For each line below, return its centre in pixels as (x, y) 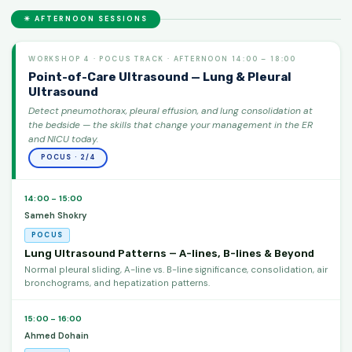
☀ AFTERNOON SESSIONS (86, 18)
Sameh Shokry (55, 215)
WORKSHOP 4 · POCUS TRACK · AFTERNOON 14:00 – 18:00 (163, 59)
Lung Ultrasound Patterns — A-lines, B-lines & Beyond (169, 253)
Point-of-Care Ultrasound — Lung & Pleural (160, 77)
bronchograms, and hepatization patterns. (117, 283)
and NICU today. (63, 139)
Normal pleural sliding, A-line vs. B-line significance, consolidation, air (176, 269)
